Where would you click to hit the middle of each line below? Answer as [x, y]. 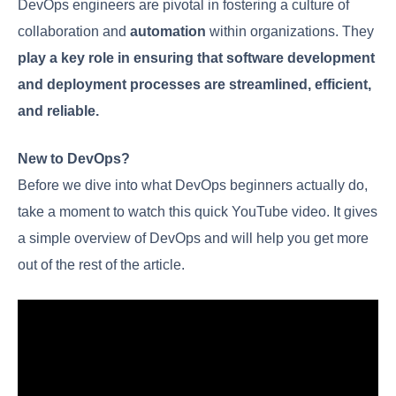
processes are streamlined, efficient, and [168, 203]
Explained [98, 52]
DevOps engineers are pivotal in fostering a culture [192, 97]
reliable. [48, 229]
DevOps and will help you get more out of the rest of [198, 383]
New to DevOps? [79, 277]
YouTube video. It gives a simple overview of [171, 357]
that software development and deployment [182, 176]
